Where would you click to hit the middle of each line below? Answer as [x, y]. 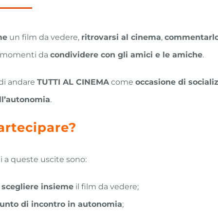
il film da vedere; [106, 187]
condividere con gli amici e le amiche [126, 55]
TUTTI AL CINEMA [73, 82]
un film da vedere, [44, 37]
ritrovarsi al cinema [121, 37]
